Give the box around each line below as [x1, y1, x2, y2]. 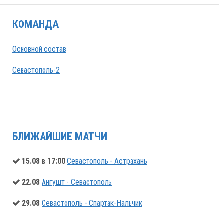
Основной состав [12, 44, 66, 54]
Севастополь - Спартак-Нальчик [42, 198, 142, 208]
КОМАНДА [12, 18, 59, 31]
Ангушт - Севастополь [42, 177, 112, 187]
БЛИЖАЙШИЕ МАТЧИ [12, 130, 107, 143]
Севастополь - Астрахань [67, 156, 147, 166]
